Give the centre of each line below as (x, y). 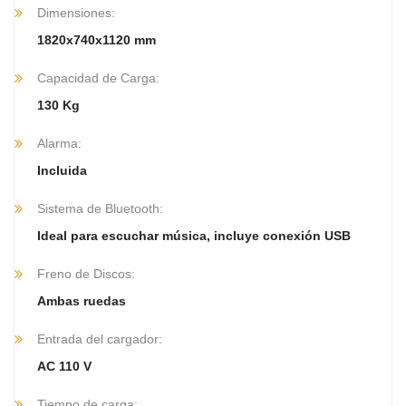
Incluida (62, 170)
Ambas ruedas (82, 300)
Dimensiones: (76, 12)
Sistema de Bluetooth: (100, 208)
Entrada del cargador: (100, 338)
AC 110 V (64, 366)
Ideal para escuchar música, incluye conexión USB (194, 235)
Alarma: (59, 143)
